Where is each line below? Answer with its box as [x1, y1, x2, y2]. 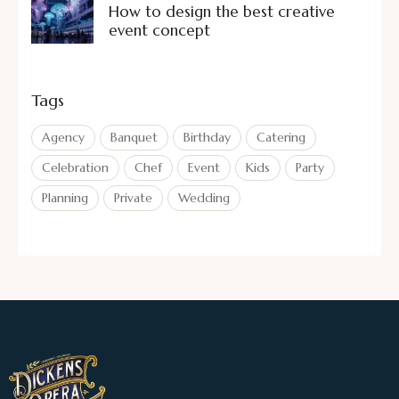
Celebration [42, 159, 109, 175]
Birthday [183, 128, 231, 145]
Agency [42, 128, 85, 145]
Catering [256, 128, 305, 145]
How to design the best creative [109, 2, 335, 22]
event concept [109, 20, 210, 41]
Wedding [178, 189, 230, 206]
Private [114, 189, 152, 206]
